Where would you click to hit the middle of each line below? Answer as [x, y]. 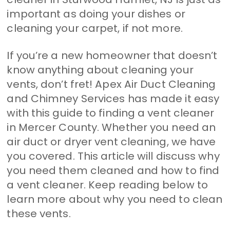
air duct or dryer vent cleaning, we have [111, 141]
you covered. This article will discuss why [113, 156]
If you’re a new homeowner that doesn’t [112, 55]
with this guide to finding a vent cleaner [111, 113]
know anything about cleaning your [100, 70]
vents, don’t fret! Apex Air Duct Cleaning [111, 84]
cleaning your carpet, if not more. [95, 28]
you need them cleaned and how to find [113, 170]
